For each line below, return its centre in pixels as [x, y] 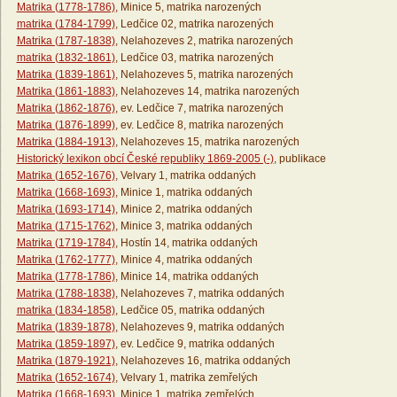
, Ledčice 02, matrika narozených [194, 24]
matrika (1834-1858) [66, 311]
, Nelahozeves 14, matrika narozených [207, 92]
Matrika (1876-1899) [66, 125]
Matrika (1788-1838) [66, 294]
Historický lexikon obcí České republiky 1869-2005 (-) [145, 159]
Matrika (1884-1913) [66, 142]
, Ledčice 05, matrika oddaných [190, 311]
